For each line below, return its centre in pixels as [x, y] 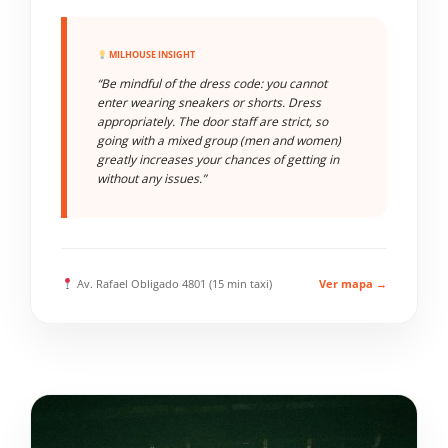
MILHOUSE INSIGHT [150, 54]
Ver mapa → [353, 283]
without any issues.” [151, 178]
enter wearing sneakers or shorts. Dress [209, 102]
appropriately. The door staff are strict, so [212, 121]
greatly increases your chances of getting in [218, 159]
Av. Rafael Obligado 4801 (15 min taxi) [172, 283]
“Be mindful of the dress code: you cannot [212, 83]
